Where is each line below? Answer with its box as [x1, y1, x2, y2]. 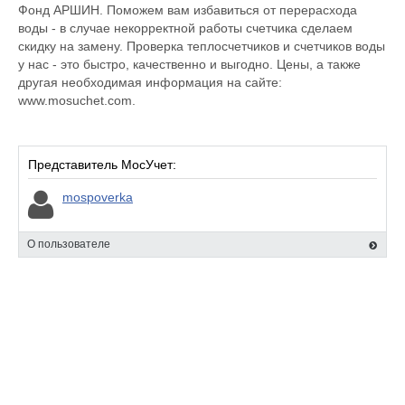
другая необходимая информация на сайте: [18, 75, 282, 89]
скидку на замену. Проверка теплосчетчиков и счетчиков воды [18, 39, 385, 53]
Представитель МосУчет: [28, 157, 176, 172]
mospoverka [62, 190, 133, 204]
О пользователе [27, 238, 110, 250]
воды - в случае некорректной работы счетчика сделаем [18, 21, 353, 35]
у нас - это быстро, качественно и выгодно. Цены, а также [18, 57, 361, 71]
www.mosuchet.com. [18, 93, 136, 108]
